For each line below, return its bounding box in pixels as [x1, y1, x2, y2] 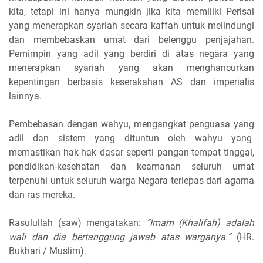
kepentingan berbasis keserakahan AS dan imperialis [9, 76, 254, 87]
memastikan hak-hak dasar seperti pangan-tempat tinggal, [9, 146, 254, 158]
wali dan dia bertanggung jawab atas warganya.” [9, 231, 231, 242]
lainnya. [9, 90, 42, 102]
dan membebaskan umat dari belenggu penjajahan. [9, 33, 254, 45]
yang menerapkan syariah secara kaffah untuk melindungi [9, 19, 254, 31]
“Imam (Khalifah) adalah [146, 217, 255, 228]
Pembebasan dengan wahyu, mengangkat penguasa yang [9, 118, 254, 130]
